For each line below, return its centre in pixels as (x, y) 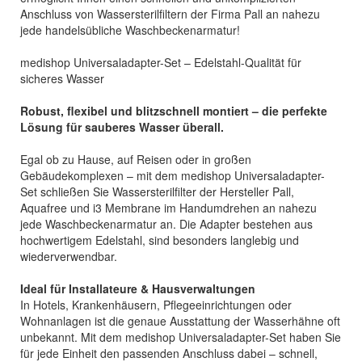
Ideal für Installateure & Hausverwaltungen (138, 288)
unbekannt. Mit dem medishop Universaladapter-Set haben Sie (181, 337)
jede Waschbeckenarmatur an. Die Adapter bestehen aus (166, 224)
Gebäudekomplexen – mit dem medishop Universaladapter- (173, 175)
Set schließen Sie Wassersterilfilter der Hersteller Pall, (157, 192)
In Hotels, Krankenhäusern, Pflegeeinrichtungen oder (156, 305)
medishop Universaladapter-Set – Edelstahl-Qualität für (161, 62)
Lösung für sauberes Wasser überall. (122, 127)
